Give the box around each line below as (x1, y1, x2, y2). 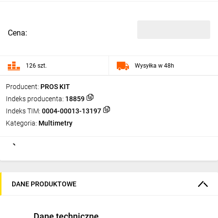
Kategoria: (6, 119, 37, 127)
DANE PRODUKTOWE (12, 180, 76, 188)
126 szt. (26, 62, 47, 69)
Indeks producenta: (6, 95, 64, 103)
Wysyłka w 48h (135, 62, 174, 69)
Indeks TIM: (6, 107, 40, 115)
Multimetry (38, 119, 73, 127)
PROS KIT (40, 83, 70, 91)
